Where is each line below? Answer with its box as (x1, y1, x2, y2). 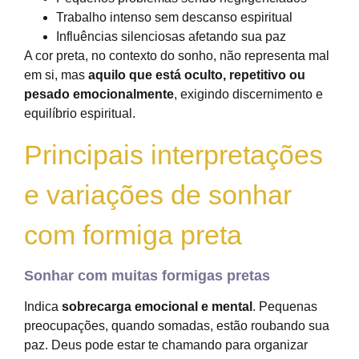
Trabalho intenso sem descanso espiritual (56, 10, 292, 25)
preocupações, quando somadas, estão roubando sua (24, 319, 329, 333)
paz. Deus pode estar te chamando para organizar (24, 338, 308, 353)
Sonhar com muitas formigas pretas (24, 268, 270, 284)
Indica (24, 300, 62, 314)
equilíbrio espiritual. (24, 107, 135, 121)
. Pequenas (252, 300, 317, 314)
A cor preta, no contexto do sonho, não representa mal (24, 49, 329, 63)
